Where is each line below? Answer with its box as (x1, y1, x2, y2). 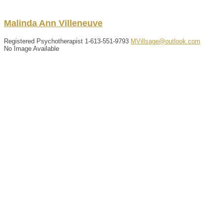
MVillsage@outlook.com (131, 37, 200, 45)
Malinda (4, 18, 37, 28)
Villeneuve (59, 18, 103, 28)
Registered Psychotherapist (4, 37, 83, 45)
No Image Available (4, 44, 59, 52)
